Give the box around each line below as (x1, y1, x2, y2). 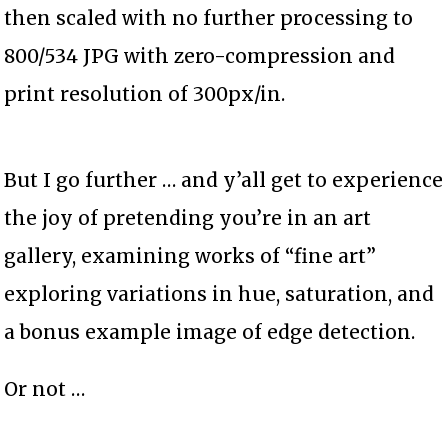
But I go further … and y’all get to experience (4, 167, 444, 192)
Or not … (4, 376, 86, 401)
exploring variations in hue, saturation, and (4, 281, 435, 306)
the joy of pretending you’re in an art (4, 205, 372, 230)
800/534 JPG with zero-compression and (4, 43, 396, 68)
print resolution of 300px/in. (4, 81, 286, 106)
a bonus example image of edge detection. (4, 319, 416, 344)
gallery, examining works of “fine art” (4, 243, 377, 268)
